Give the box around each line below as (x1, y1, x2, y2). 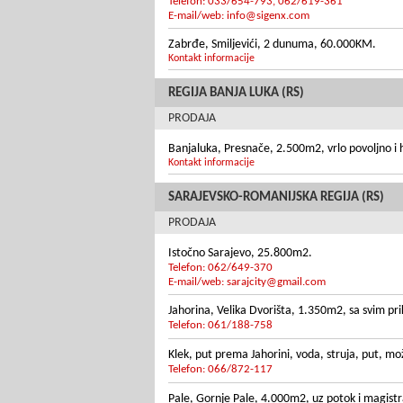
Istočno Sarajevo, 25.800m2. (168, 246, 312, 260)
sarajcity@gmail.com (227, 276, 326, 288)
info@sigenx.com (227, 10, 309, 22)
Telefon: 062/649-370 (168, 262, 273, 273)
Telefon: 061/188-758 (168, 319, 273, 331)
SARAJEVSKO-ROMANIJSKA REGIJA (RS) (168, 191, 384, 204)
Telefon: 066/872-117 (168, 363, 273, 375)
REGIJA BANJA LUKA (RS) (168, 86, 304, 100)
